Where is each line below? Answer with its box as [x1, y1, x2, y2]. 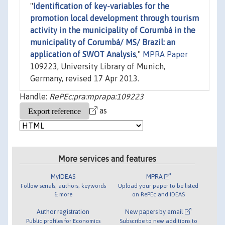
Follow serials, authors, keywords [20, 182, 106, 189]
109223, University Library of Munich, [30, 62, 165, 71]
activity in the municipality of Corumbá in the [30, 26, 195, 35]
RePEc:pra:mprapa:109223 [49, 92, 144, 101]
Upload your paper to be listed [118, 182, 199, 189]
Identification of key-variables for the [33, 2, 169, 11]
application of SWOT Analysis [30, 50, 136, 59]
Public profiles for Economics [26, 217, 100, 224]
